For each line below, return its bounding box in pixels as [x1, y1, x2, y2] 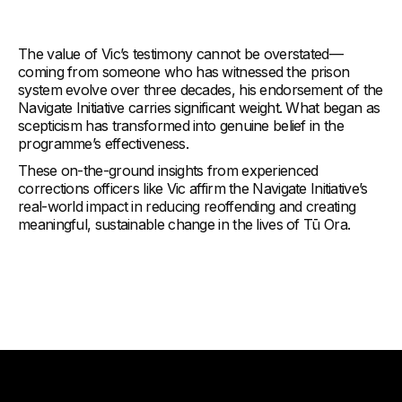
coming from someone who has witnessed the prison [18, 63, 350, 82]
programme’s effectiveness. [18, 135, 193, 153]
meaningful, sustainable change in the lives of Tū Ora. [18, 215, 351, 234]
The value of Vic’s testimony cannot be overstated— [18, 45, 343, 64]
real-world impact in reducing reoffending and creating [18, 197, 356, 216]
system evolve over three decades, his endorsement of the [18, 81, 383, 100]
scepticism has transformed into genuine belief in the [18, 117, 344, 135]
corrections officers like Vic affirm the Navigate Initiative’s [18, 179, 368, 198]
